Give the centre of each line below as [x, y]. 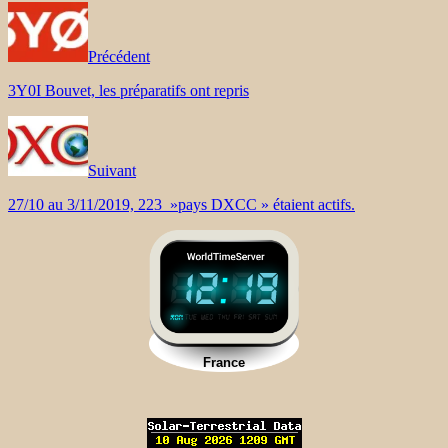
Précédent [119, 56]
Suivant [112, 170]
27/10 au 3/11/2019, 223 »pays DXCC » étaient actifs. [181, 204]
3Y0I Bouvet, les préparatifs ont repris [128, 90]
